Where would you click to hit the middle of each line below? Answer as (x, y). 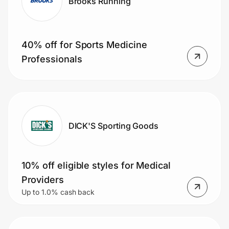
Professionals (52, 59)
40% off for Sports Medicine (84, 45)
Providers (42, 179)
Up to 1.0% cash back (58, 192)
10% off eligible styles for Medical (96, 165)
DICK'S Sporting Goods (113, 125)
